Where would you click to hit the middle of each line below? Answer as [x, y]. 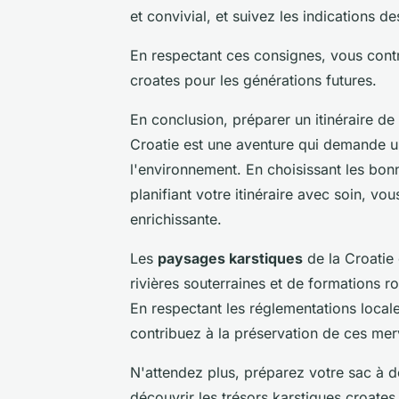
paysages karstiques [230, 258]
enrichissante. [176, 219]
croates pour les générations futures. [253, 80]
